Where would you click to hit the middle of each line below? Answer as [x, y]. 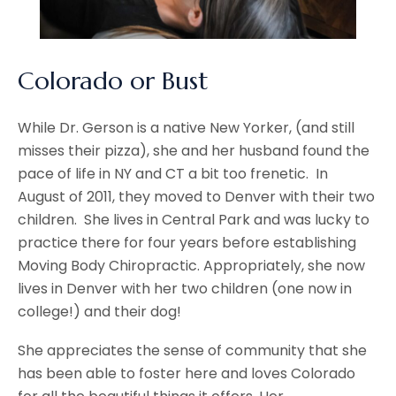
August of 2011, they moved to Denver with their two [196, 197]
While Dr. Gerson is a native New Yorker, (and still [186, 128]
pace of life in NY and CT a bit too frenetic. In [173, 174]
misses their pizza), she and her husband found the [194, 151]
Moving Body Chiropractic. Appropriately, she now [191, 266]
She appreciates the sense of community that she [192, 351]
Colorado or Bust [113, 81]
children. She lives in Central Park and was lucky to [194, 220]
